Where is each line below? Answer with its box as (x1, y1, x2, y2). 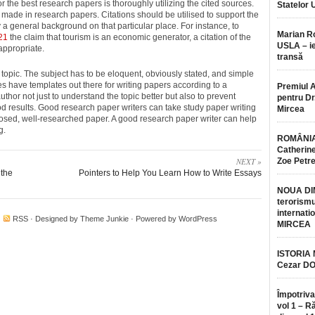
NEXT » (236, 156, 262, 167)
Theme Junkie (80, 214, 129, 223)
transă (277, 52, 303, 62)
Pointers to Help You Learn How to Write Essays (79, 168, 262, 178)
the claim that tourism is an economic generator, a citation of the (8, 32, 251, 42)
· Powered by (129, 214, 179, 223)
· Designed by (28, 214, 80, 223)
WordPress (179, 214, 217, 223)
